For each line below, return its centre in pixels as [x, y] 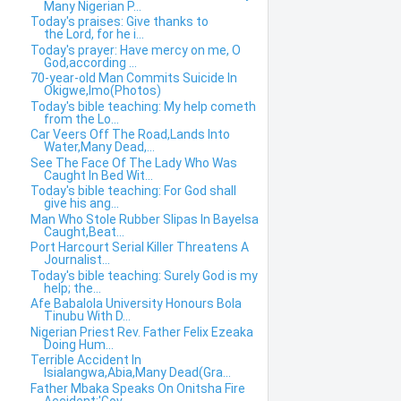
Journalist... [77, 260]
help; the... [72, 288]
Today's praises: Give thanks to [119, 22]
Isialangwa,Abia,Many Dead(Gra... [137, 373]
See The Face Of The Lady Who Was [133, 162]
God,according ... [90, 62]
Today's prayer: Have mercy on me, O [135, 50]
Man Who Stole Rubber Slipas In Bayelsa [144, 219]
